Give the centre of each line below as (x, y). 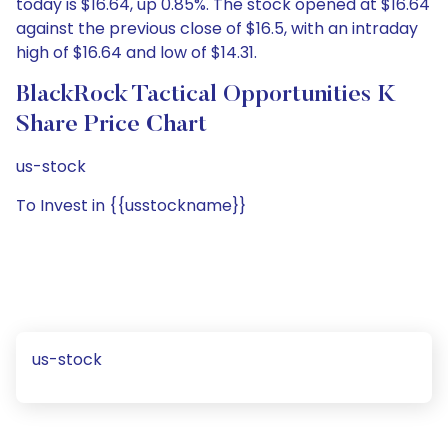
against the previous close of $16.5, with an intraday (217, 28)
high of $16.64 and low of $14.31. (136, 52)
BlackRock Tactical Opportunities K (206, 95)
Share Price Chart (111, 125)
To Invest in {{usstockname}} (131, 205)
